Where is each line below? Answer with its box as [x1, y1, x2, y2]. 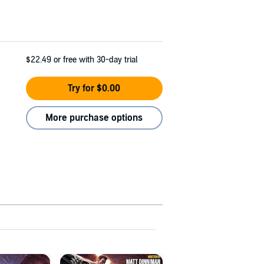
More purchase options [45, 111, 143, 124]
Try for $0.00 [68, 82, 121, 94]
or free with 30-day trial [54, 54, 137, 65]
